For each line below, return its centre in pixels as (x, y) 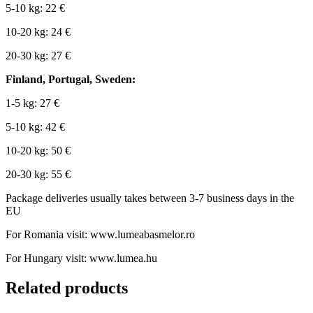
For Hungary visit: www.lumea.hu (81, 259)
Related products (67, 288)
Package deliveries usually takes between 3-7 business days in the (150, 198)
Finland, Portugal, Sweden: (71, 80)
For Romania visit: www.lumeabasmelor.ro (100, 235)
